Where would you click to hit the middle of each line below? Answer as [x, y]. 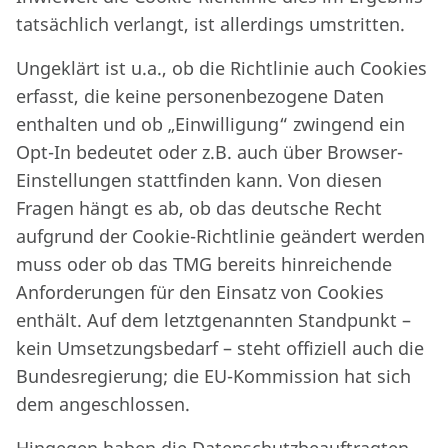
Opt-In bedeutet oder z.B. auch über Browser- [209, 152]
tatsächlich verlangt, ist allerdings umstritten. [210, 24]
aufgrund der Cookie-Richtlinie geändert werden [220, 236]
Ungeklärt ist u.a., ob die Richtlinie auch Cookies [221, 68]
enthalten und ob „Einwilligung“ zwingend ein [210, 124]
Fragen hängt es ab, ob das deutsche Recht [199, 208]
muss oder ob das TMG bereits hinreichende [204, 264]
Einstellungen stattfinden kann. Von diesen [199, 180]
